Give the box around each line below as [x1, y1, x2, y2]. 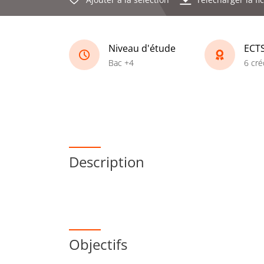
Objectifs [69, 235, 127, 254]
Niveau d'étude [108, 41, 176, 55]
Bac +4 [108, 57, 134, 68]
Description [69, 152, 144, 171]
